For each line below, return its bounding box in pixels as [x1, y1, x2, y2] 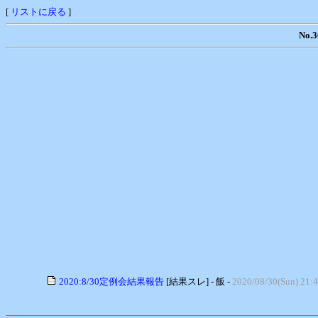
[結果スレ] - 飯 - [164, 275, 232, 287]
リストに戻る [11, 6, 66, 17]
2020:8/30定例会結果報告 [59, 275, 164, 287]
